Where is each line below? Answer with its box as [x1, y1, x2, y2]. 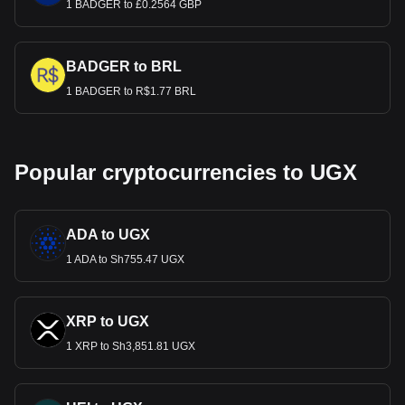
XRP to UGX [66, 314, 149, 329]
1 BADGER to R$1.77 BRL [66, 85, 196, 98]
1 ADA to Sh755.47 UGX [66, 253, 184, 266]
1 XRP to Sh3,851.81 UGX [66, 340, 195, 353]
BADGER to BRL [66, 59, 182, 74]
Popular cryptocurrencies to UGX [14, 160, 357, 184]
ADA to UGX [66, 227, 150, 242]
